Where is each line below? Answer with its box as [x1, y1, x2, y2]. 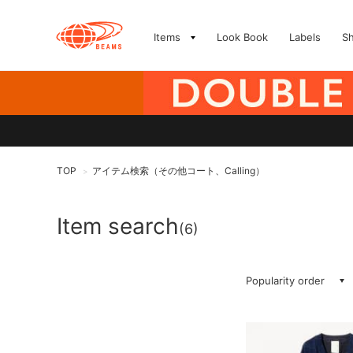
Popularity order [246, 274, 325, 287]
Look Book [217, 31, 268, 43]
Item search [57, 213, 179, 240]
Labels [289, 31, 321, 43]
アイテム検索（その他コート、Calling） [92, 165, 265, 176]
